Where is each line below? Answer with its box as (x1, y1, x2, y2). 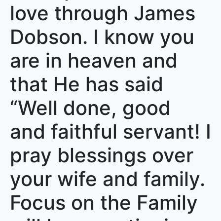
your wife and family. (10, 167, 205, 191)
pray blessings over (10, 143, 193, 167)
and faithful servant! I (10, 119, 211, 144)
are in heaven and (10, 48, 178, 73)
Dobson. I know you (10, 25, 194, 49)
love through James (10, 1, 195, 25)
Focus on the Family (10, 190, 198, 215)
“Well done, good (10, 96, 171, 120)
